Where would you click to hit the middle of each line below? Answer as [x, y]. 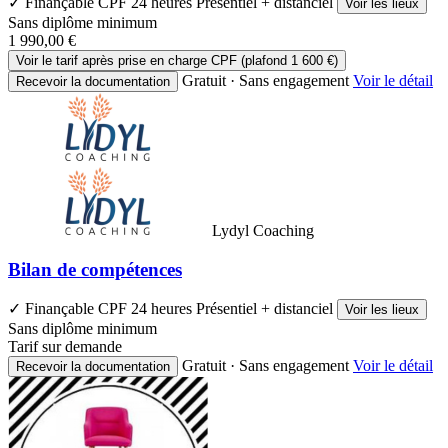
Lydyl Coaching [263, 230]
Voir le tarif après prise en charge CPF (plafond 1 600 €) [177, 60]
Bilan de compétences [95, 269]
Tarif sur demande [65, 347]
